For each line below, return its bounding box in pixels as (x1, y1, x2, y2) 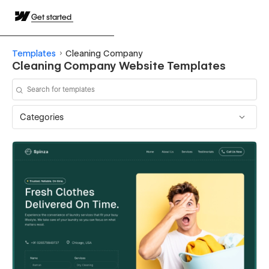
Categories (20, 112, 64, 122)
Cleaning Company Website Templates (12, 59, 226, 72)
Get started (31, 12, 73, 22)
